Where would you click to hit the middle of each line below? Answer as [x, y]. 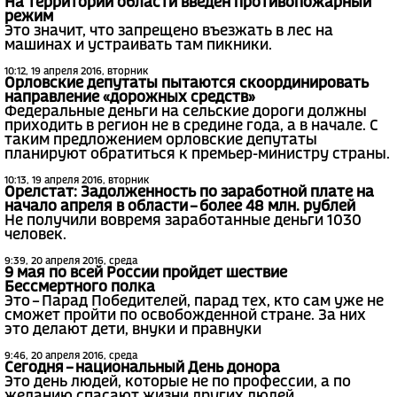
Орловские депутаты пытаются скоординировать [187, 84]
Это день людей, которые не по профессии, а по [178, 383]
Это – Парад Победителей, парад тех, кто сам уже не [194, 302]
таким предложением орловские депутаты [161, 141]
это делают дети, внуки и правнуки [133, 331]
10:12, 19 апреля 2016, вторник [76, 72]
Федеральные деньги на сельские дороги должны [186, 113]
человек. [35, 236]
